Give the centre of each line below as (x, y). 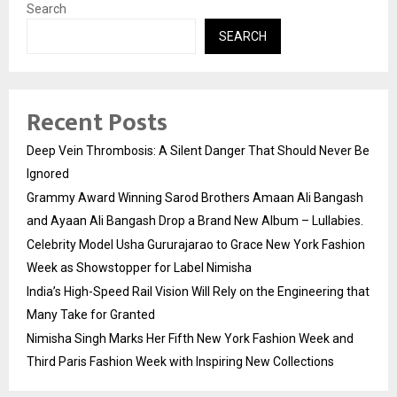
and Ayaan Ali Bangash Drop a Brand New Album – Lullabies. (195, 221)
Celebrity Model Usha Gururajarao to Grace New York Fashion (196, 245)
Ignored (48, 174)
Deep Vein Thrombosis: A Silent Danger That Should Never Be (198, 151)
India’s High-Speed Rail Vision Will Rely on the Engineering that (198, 292)
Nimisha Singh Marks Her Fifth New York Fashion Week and (190, 339)
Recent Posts (97, 123)
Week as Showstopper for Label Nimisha (139, 268)
